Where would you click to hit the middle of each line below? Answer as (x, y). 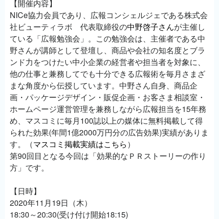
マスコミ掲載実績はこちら (80, 144)
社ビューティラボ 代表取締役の (68, 26)
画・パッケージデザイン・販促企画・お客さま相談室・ (108, 97)
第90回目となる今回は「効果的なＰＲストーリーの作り (108, 155)
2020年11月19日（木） (51, 202)
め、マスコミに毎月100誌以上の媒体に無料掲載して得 (106, 120)
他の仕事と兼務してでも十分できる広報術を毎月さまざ (108, 73)
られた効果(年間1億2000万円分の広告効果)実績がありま (109, 132)
